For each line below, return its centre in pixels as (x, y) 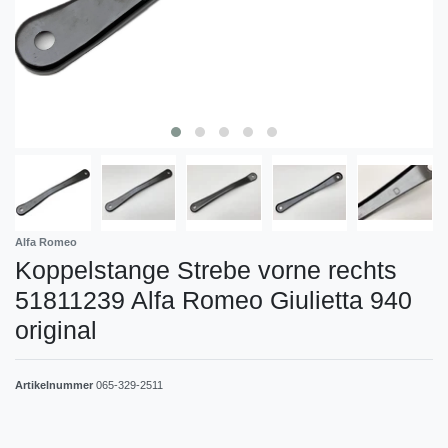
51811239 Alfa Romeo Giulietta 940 (213, 299)
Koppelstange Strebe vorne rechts (206, 269)
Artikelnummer (55, 384)
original (56, 329)
